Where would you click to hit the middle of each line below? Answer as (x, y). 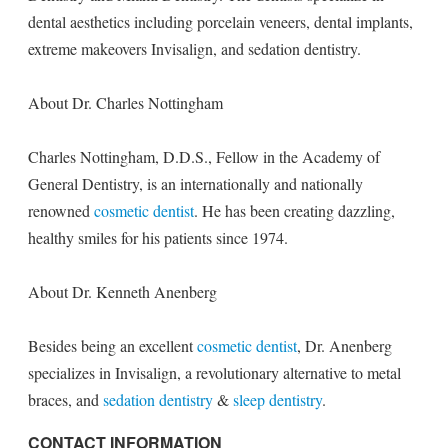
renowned (61, 210)
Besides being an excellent (112, 345)
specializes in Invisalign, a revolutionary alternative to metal (214, 372)
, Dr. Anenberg (344, 345)
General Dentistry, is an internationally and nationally (195, 183)
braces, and (65, 399)
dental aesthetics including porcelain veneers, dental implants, (220, 21)
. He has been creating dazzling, (294, 210)
